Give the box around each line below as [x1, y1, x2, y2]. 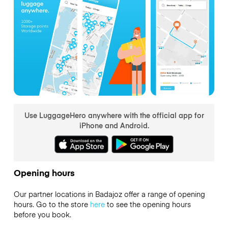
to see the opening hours [104, 199, 191, 210]
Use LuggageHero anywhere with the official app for [24, 109, 204, 120]
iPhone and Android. [79, 120, 149, 130]
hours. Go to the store [13, 199, 90, 210]
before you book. [13, 209, 71, 220]
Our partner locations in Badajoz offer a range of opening [13, 189, 205, 199]
